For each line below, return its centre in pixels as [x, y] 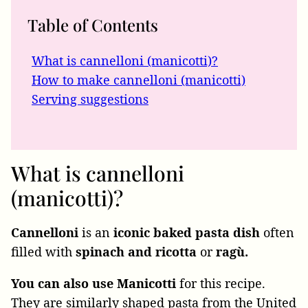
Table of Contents [93, 25]
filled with [43, 252]
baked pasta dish [207, 233]
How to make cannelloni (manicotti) [139, 80]
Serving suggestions [90, 99]
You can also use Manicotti [93, 284]
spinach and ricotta [136, 252]
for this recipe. [221, 284]
